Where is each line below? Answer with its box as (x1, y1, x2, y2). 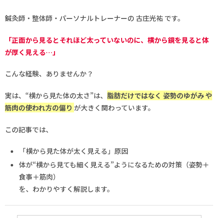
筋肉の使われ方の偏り (5, 102, 74, 112)
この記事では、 (5, 124, 53, 134)
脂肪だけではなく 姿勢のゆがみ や (107, 90, 212, 100)
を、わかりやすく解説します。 (18, 183, 114, 194)
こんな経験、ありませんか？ (5, 69, 93, 79)
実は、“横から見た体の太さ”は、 (5, 90, 107, 100)
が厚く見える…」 (5, 47, 59, 57)
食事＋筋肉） (18, 171, 60, 182)
